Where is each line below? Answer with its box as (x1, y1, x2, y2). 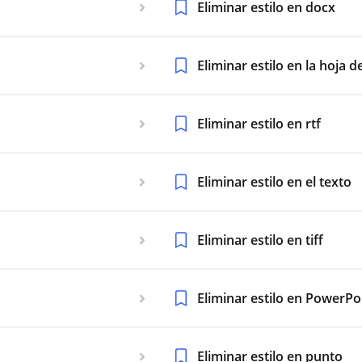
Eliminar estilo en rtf (197, 115, 321, 133)
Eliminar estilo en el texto (197, 173, 351, 191)
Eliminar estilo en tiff (197, 231, 323, 249)
